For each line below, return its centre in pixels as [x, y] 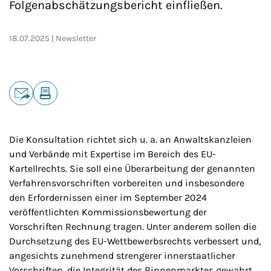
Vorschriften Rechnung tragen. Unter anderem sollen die [133, 227]
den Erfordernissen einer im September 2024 [108, 198]
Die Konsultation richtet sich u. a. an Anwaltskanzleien [130, 139]
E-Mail [23, 111]
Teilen [21, 87]
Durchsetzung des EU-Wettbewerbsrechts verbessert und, [135, 241]
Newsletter [76, 38]
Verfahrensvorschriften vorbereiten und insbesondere [127, 183]
